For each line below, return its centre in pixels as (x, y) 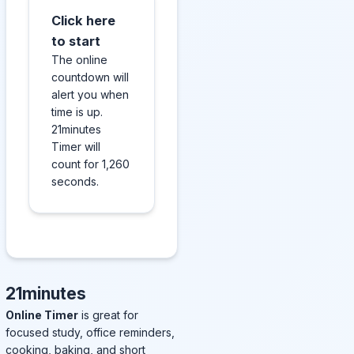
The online (79, 60)
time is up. (77, 112)
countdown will (90, 77)
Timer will (76, 147)
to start (76, 41)
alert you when (90, 94)
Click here (83, 21)
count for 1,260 (90, 164)
